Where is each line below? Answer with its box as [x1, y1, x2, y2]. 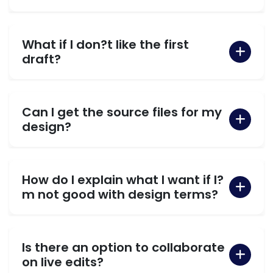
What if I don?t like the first [22, 35, 189, 53]
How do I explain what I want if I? [22, 171, 224, 188]
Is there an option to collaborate [22, 238, 225, 256]
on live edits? [22, 253, 104, 271]
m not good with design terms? [22, 185, 218, 203]
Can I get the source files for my [22, 103, 222, 121]
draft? [22, 50, 61, 68]
